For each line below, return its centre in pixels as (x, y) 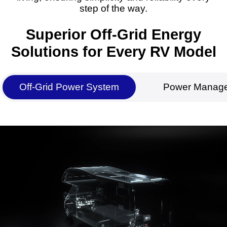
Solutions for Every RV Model (113, 52)
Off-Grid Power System (69, 87)
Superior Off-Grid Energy (113, 35)
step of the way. (113, 8)
